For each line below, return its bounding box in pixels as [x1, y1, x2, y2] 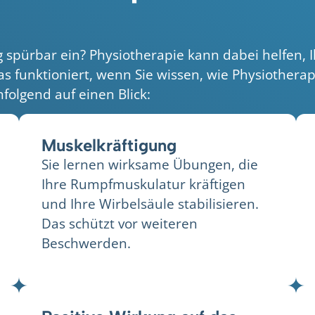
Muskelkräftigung [41, 134, 176, 155]
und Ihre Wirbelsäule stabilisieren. [41, 193, 259, 213]
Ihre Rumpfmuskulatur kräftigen [41, 174, 245, 193]
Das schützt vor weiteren [41, 213, 198, 233]
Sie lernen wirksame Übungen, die [41, 154, 258, 174]
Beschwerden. [41, 233, 131, 252]
